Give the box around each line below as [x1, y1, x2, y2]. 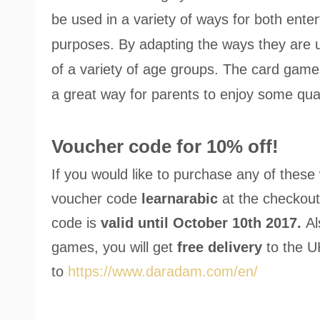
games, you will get [51, 239, 177, 256]
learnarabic [141, 191, 222, 207]
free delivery [177, 239, 262, 256]
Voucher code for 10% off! [51, 136, 279, 158]
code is [51, 215, 101, 231]
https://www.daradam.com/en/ [68, 264, 258, 280]
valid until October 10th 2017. [101, 215, 306, 231]
